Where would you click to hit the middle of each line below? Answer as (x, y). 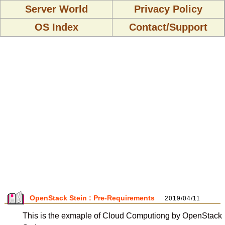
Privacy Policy (168, 9)
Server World (56, 9)
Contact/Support (168, 27)
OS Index (56, 27)
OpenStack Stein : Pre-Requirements (92, 198)
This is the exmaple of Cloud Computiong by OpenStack (122, 216)
